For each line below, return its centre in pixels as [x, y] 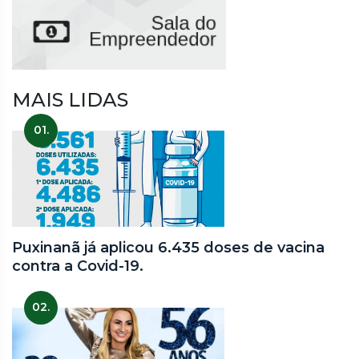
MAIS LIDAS [70, 99]
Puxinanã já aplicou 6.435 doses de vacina [168, 247]
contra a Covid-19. [78, 266]
